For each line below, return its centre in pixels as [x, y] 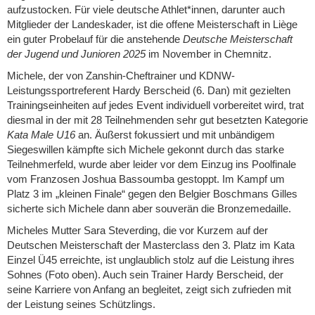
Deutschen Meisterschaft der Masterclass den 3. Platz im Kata [151, 245]
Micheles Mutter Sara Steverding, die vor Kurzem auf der [137, 231]
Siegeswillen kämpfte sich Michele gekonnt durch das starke [146, 150]
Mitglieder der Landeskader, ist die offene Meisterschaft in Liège [152, 25]
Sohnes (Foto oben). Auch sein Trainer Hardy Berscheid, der [145, 275]
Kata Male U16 [41, 135]
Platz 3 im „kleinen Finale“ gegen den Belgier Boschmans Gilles [152, 194]
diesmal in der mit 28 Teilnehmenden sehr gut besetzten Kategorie [157, 120]
